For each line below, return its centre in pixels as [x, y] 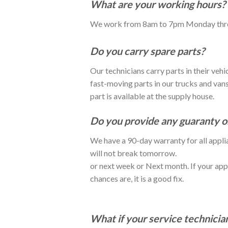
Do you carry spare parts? [147, 51]
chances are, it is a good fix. [137, 179]
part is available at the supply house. [152, 96]
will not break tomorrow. [133, 153]
